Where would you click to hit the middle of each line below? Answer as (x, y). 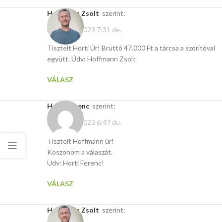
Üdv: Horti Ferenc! (76, 163)
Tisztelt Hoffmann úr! (81, 141)
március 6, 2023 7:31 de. (84, 30)
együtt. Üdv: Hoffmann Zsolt (91, 59)
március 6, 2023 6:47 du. (84, 122)
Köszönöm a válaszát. (80, 152)
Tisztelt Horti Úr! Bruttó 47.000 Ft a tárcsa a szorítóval (131, 48)
